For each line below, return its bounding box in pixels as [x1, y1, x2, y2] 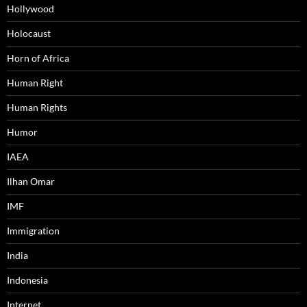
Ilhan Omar [7, 175, 55, 188]
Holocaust [7, 27, 51, 40]
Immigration [7, 225, 60, 237]
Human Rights [7, 101, 67, 114]
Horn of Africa [7, 52, 69, 64]
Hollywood [7, 3, 54, 15]
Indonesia [7, 274, 48, 286]
